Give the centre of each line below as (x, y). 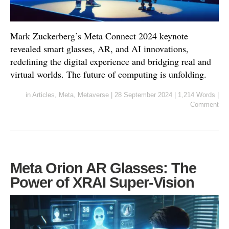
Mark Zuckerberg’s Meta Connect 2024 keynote (99, 36)
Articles (43, 95)
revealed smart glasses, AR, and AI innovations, (99, 48)
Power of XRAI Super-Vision (102, 182)
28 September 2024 (143, 95)
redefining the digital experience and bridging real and (111, 61)
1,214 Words (197, 95)
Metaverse (93, 95)
